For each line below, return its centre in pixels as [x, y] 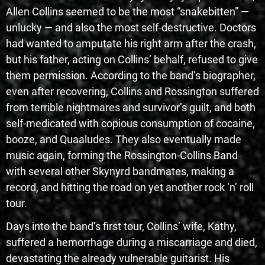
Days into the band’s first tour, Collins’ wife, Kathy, [121, 227]
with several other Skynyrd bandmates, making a [120, 172]
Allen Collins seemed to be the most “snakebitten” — [127, 12]
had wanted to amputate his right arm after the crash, [131, 44]
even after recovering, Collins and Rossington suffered [132, 92]
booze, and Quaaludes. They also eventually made [124, 140]
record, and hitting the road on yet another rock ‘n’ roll [130, 188]
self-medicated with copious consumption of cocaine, [130, 124]
